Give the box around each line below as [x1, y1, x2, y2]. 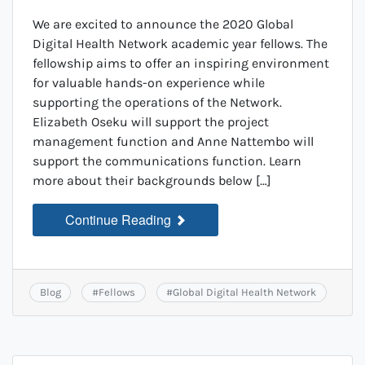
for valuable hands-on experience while [33, 75, 265, 90]
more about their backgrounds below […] [33, 173, 271, 188]
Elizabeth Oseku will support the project [33, 114, 269, 130]
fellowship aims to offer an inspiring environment [33, 55, 329, 71]
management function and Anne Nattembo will [33, 134, 314, 149]
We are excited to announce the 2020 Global [33, 16, 293, 32]
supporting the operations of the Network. [33, 95, 282, 110]
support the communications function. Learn [33, 153, 301, 169]
